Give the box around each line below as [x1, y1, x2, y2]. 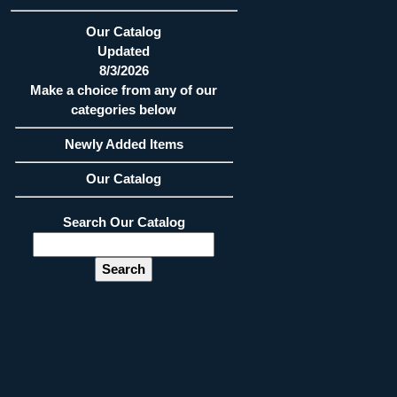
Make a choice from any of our [30, 82, 218, 97]
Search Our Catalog [62, 215, 185, 230]
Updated [97, 43, 151, 58]
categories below [71, 102, 177, 117]
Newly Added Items [64, 136, 183, 152]
